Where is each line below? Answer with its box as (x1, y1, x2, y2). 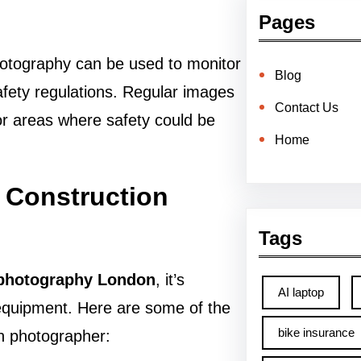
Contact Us (274, 101, 338, 114)
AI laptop (277, 285, 324, 299)
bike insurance (277, 326, 355, 339)
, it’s (156, 271, 185, 289)
